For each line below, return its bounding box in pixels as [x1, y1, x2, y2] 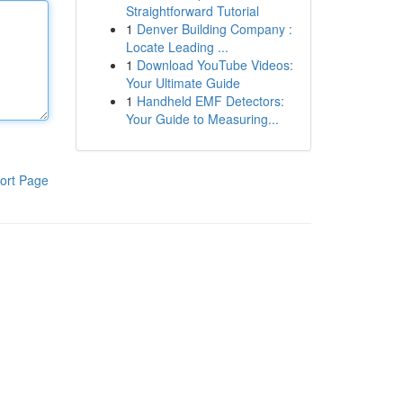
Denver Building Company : [136, 20, 292, 38]
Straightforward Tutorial [125, 2, 259, 20]
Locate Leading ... [125, 38, 228, 56]
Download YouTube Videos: [136, 56, 293, 74]
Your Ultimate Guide [125, 74, 240, 92]
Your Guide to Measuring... [125, 110, 279, 128]
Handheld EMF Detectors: [136, 92, 284, 110]
